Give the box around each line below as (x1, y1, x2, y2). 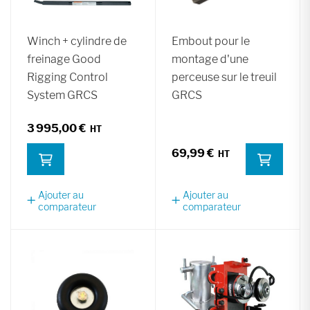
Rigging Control (27, 70, 108, 84)
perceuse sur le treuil (172, 70, 277, 84)
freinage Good (27, 52, 101, 66)
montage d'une (172, 52, 248, 66)
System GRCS (27, 88, 98, 102)
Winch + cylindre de (27, 34, 127, 48)
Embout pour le (172, 34, 250, 48)
